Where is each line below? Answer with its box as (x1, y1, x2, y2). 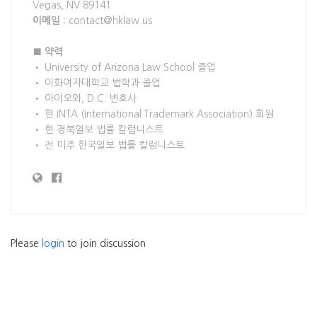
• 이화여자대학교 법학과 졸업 (33, 78, 161, 88)
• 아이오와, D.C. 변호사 (33, 93, 137, 104)
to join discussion (64, 238, 146, 249)
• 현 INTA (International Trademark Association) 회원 (33, 109, 274, 120)
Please (11, 238, 42, 249)
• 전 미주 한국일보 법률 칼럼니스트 (33, 140, 185, 151)
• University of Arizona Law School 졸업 (33, 62, 216, 73)
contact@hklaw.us (66, 16, 152, 26)
